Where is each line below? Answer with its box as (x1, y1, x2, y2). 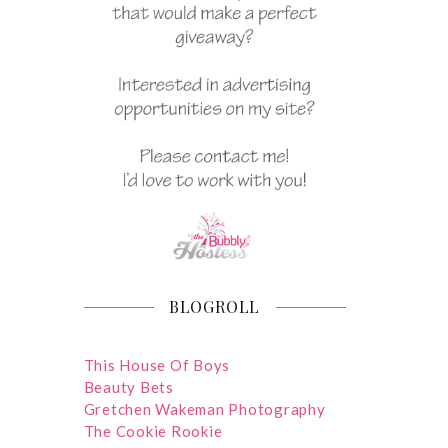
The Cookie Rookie (83, 421, 223, 440)
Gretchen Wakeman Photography (83, 399, 326, 418)
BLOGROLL (168, 295, 261, 317)
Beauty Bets (83, 377, 174, 396)
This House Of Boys (83, 355, 230, 374)
